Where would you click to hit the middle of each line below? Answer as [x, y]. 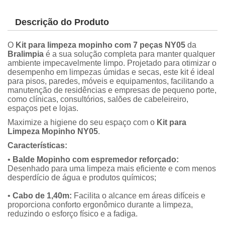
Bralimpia [26, 54]
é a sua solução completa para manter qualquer [129, 54]
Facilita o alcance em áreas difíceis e [139, 196]
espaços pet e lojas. [43, 108]
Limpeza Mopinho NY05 [53, 132]
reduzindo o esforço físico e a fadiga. [73, 214]
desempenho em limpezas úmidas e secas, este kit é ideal [111, 72]
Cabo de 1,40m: [42, 196]
